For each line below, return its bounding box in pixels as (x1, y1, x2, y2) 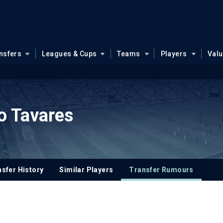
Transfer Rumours (129, 166, 194, 174)
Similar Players (59, 166, 113, 174)
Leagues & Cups (42, 50, 97, 58)
